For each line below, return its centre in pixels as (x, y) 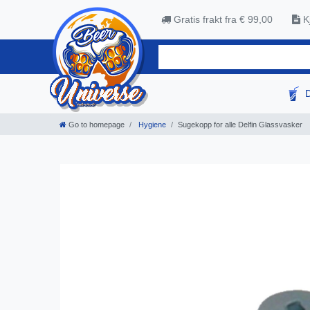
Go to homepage (97, 125)
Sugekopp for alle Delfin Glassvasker (240, 125)
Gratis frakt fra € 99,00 (222, 20)
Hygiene (151, 125)
